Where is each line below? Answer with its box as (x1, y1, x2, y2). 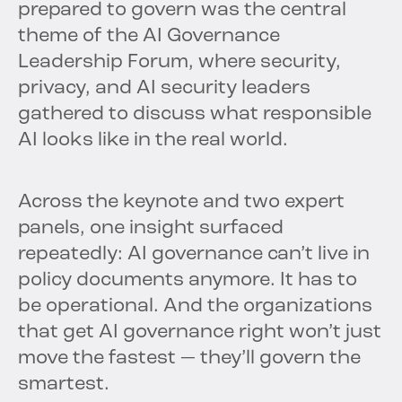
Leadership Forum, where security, (18, 52, 341, 74)
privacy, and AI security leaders (18, 78, 310, 100)
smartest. (18, 374, 109, 396)
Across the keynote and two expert (18, 192, 345, 214)
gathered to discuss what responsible (18, 104, 371, 126)
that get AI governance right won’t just (18, 322, 381, 344)
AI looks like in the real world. (18, 130, 288, 152)
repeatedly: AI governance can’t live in (18, 244, 370, 266)
